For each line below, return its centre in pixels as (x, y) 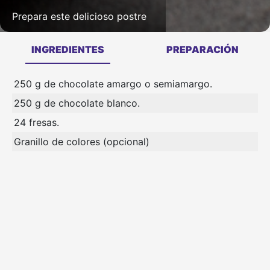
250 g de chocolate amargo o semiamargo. (113, 84)
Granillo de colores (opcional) (82, 142)
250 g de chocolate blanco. (77, 103)
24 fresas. (36, 123)
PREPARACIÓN (202, 50)
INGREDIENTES (67, 50)
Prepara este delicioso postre (79, 17)
